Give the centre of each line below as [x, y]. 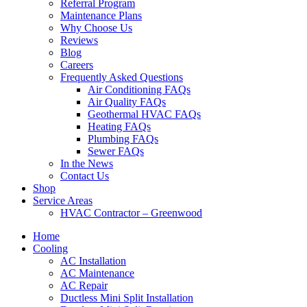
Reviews [79, 40]
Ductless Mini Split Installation [127, 298]
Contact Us [85, 176]
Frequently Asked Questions [122, 77]
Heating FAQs [119, 126]
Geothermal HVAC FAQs [144, 114]
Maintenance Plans [101, 15]
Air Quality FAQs [127, 102]
